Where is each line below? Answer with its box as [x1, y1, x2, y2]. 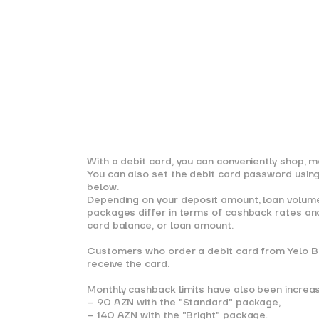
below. [87, 181, 119, 194]
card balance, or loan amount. [87, 219, 234, 232]
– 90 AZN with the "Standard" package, [87, 296, 281, 309]
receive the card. [87, 258, 169, 271]
